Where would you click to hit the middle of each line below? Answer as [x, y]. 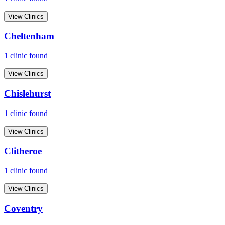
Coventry [23, 208]
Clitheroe [23, 151]
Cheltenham [29, 36]
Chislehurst [27, 93]
